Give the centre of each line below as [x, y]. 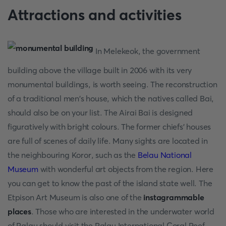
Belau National [165, 155]
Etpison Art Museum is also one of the [76, 197]
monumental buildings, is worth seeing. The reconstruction [112, 84]
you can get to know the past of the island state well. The [110, 183]
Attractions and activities [95, 15]
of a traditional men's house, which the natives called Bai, [111, 98]
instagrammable [174, 197]
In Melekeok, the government [147, 51]
